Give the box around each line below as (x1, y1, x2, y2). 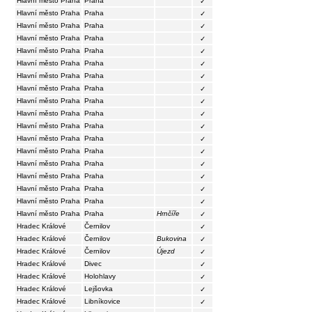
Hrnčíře (157, 209, 180, 217)
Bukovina (157, 234, 187, 242)
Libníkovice (84, 297, 120, 305)
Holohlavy (84, 272, 116, 280)
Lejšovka (84, 284, 113, 292)
